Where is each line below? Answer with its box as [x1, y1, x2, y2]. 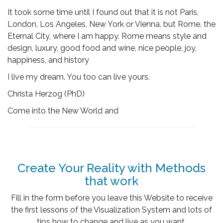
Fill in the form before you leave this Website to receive [10, 193, 213, 203]
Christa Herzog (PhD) [7, 89, 85, 99]
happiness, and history [7, 55, 89, 65]
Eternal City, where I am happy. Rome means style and [7, 31, 207, 41]
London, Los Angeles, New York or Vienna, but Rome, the [7, 19, 216, 29]
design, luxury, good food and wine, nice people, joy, [7, 43, 197, 53]
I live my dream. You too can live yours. [7, 72, 150, 82]
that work [85, 174, 138, 189]
